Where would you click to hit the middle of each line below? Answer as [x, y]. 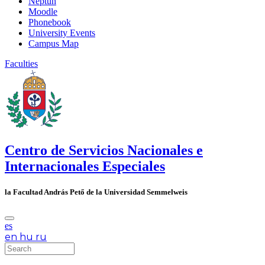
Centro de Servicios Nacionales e [104, 150]
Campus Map [54, 43]
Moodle [43, 11]
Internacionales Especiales [85, 166]
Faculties [21, 63]
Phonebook [50, 22]
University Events [62, 33]
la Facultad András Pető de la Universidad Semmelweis [96, 192]
